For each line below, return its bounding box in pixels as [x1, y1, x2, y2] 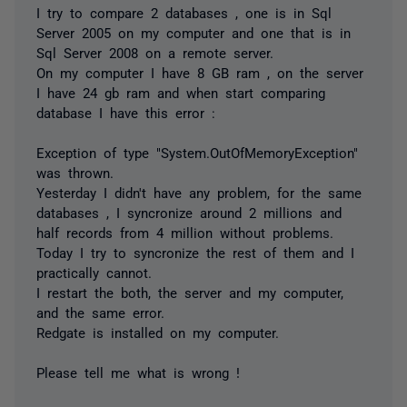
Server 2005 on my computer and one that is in [36, 25, 351, 39]
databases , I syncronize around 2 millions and [36, 205, 342, 219]
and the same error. [36, 305, 164, 319]
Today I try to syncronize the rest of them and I [36, 245, 354, 259]
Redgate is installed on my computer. [36, 325, 279, 339]
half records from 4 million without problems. [36, 225, 333, 239]
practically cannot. [36, 265, 152, 279]
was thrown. [36, 165, 114, 179]
